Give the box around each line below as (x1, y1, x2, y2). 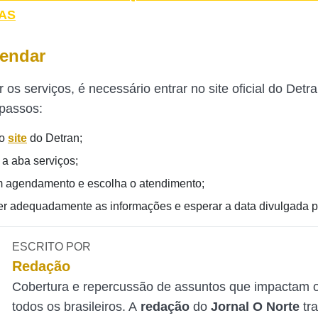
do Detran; (27, 132, 82, 144)
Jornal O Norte (211, 300, 304, 314)
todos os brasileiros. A (12, 300, 141, 314)
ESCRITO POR (12, 241, 92, 253)
